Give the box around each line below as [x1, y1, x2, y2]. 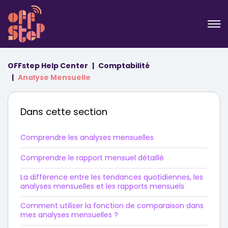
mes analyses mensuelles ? [20, 210, 118, 220]
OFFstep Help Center [8, 61, 88, 71]
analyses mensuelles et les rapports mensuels [20, 181, 184, 191]
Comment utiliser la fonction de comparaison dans [20, 201, 204, 211]
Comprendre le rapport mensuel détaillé [20, 153, 164, 163]
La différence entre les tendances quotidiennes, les [20, 172, 203, 182]
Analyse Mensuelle [18, 72, 91, 82]
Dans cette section [20, 105, 107, 118]
